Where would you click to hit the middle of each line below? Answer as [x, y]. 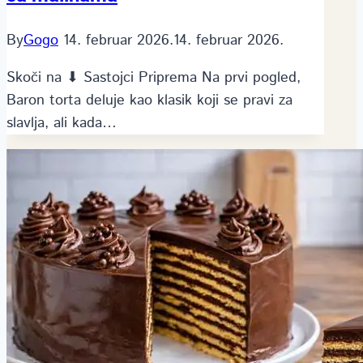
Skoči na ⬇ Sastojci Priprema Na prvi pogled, [154, 77]
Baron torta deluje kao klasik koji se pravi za [149, 100]
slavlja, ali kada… [62, 123]
